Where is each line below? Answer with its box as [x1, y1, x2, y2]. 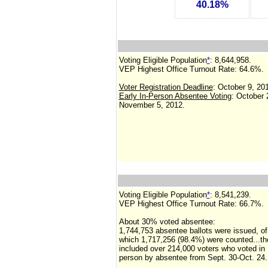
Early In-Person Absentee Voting [118, 92, 232, 100]
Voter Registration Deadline [118, 83, 213, 92]
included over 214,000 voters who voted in [118, 244, 265, 253]
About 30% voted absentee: [118, 217, 215, 226]
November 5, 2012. [118, 100, 185, 109]
